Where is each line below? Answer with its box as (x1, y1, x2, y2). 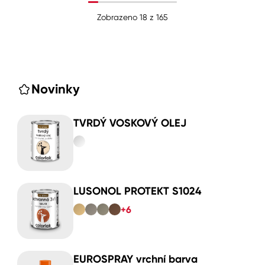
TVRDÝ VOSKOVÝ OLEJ (73, 116, 186, 130)
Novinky (31, 80, 80, 97)
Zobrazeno (97, 12, 140, 22)
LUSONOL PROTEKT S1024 (73, 184, 201, 198)
